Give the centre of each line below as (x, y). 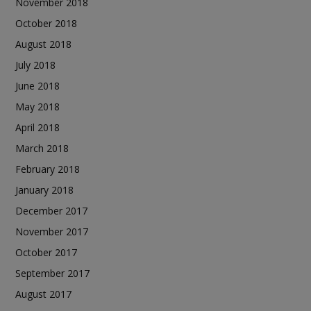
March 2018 (42, 148)
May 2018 (37, 106)
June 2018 (37, 85)
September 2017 (52, 273)
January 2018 (44, 190)
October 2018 (46, 23)
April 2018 (37, 127)
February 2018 (48, 169)
